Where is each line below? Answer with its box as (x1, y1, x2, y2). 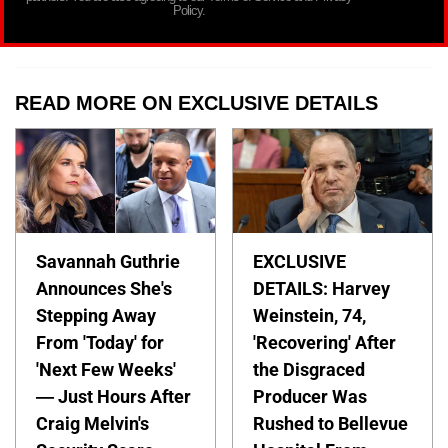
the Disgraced (253, 358, 366, 380)
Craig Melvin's (36, 412, 149, 434)
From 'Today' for (36, 331, 164, 353)
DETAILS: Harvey (253, 277, 391, 299)
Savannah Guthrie (36, 250, 180, 272)
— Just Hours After (36, 385, 191, 407)
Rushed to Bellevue (253, 412, 409, 434)
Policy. (173, 3, 205, 18)
